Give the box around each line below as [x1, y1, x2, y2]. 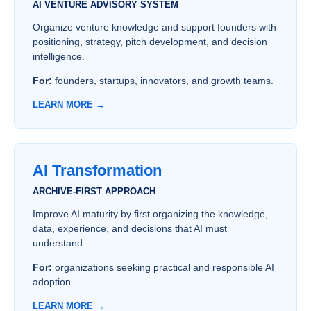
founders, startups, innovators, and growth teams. [52, 75, 274, 86]
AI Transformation [33, 162, 162, 179]
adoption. [33, 276, 74, 287]
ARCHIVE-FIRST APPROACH [33, 186, 155, 196]
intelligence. [33, 51, 85, 62]
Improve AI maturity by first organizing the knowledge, [33, 208, 268, 219]
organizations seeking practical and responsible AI [52, 262, 274, 273]
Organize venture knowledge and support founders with [33, 22, 276, 33]
